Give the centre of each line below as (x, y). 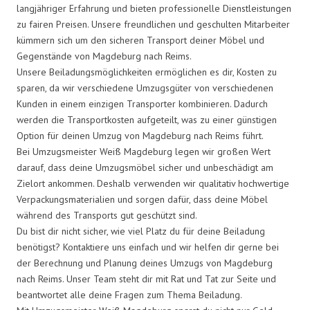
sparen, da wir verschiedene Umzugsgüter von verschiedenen (145, 88)
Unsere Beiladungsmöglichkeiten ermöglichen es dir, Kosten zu (147, 72)
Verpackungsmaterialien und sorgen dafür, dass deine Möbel (142, 199)
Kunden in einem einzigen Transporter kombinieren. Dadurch (142, 103)
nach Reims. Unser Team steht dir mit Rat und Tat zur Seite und (146, 279)
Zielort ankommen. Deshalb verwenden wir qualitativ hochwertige (153, 183)
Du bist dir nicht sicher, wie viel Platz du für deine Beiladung (141, 231)
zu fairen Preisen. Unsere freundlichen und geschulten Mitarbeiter (153, 24)
